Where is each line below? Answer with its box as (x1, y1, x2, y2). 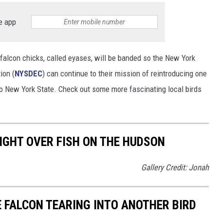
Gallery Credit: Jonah (141, 163, 209, 173)
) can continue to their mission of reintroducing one (42, 69, 207, 79)
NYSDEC (15, 69, 42, 79)
